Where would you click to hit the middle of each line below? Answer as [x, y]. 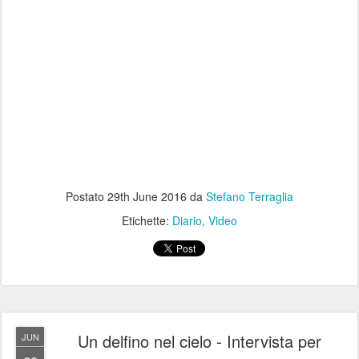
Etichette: [147, 220]
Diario [187, 220]
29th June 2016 [147, 196]
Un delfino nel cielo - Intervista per [200, 341]
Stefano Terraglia [250, 196]
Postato [87, 196]
